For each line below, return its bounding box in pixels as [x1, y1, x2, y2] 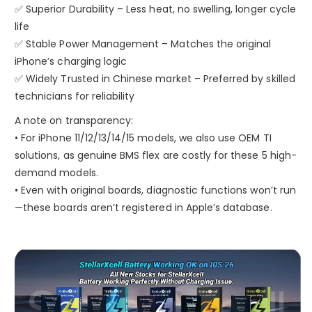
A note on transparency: [15, 114, 134, 128]
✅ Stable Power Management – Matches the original [15, 37, 272, 52]
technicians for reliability [15, 89, 135, 104]
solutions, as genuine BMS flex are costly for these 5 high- [15, 148, 297, 163]
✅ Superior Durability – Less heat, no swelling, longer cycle [15, 2, 296, 17]
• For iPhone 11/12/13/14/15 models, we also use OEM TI [15, 131, 272, 146]
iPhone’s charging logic [15, 54, 127, 69]
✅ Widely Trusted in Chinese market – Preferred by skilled [15, 72, 295, 86]
